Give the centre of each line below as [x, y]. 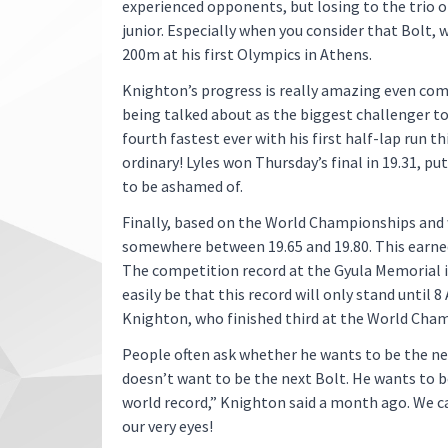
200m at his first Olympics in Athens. [247, 54]
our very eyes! [167, 426]
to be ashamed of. [182, 186]
